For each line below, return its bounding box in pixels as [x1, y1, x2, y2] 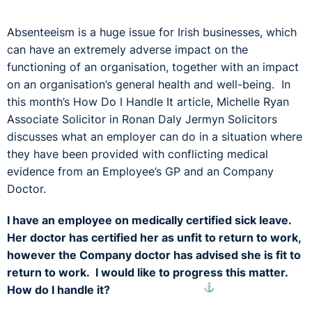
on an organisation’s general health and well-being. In [7, 77, 290, 91]
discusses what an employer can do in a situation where [7, 130, 302, 143]
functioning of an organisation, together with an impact [7, 60, 299, 74]
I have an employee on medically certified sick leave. [7, 213, 295, 227]
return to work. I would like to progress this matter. [7, 265, 291, 279]
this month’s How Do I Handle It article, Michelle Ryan [7, 95, 289, 109]
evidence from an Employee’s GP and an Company [7, 164, 274, 178]
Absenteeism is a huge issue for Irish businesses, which [7, 25, 297, 39]
